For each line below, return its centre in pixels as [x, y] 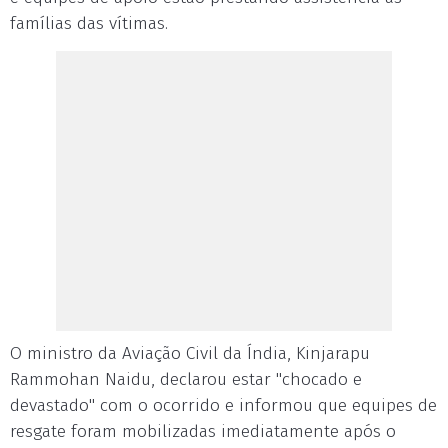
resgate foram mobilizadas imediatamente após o [203, 431]
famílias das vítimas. [89, 23]
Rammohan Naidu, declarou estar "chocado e [186, 379]
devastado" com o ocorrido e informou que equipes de [223, 405]
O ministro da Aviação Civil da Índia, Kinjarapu [190, 353]
